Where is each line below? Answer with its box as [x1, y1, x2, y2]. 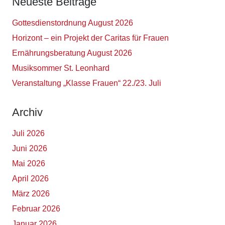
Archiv [12, 106, 43, 119]
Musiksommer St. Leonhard [12, 64, 109, 73]
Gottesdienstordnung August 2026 [12, 19, 133, 28]
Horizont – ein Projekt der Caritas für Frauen [12, 34, 169, 43]
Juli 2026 [12, 129, 45, 138]
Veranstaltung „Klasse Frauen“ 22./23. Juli [12, 79, 161, 88]
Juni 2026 [12, 144, 47, 153]
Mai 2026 [12, 159, 45, 168]
